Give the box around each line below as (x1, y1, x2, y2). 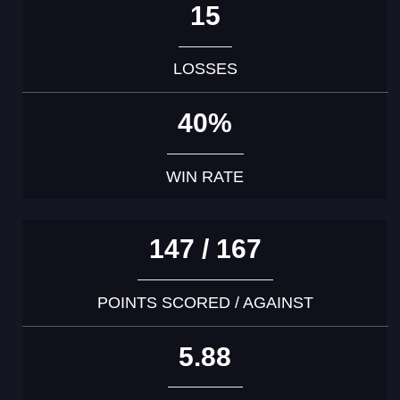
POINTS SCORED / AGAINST (96, 294, 313, 312)
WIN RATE (166, 167, 245, 186)
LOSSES (172, 60, 237, 79)
